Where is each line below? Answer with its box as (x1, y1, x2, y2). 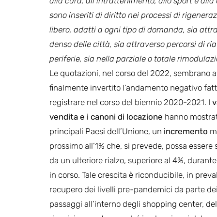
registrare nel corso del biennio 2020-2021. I (49, 97, 212, 107)
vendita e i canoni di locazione (49, 111, 163, 122)
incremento (164, 126, 208, 136)
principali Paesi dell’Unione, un (49, 126, 164, 136)
